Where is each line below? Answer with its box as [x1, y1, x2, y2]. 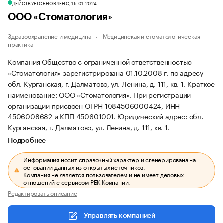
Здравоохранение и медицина [8, 31, 91, 40]
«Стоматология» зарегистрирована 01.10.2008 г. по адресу [8, 67, 203, 78]
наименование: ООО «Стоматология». [8, 89, 134, 100]
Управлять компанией [83, 212, 156, 219]
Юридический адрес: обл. [117, 111, 203, 121]
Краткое [187, 78, 215, 89]
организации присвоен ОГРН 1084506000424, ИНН [8, 100, 180, 111]
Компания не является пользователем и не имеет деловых [23, 169, 184, 179]
